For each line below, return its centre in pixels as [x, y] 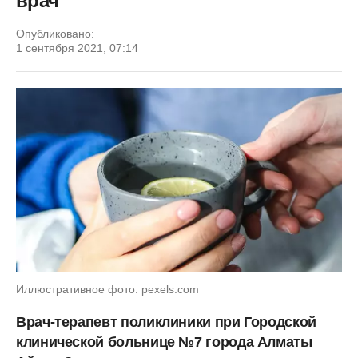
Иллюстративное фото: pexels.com [107, 289]
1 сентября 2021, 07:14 [77, 48]
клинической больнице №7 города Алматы [164, 342]
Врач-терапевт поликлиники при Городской [166, 322]
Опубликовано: [55, 34]
